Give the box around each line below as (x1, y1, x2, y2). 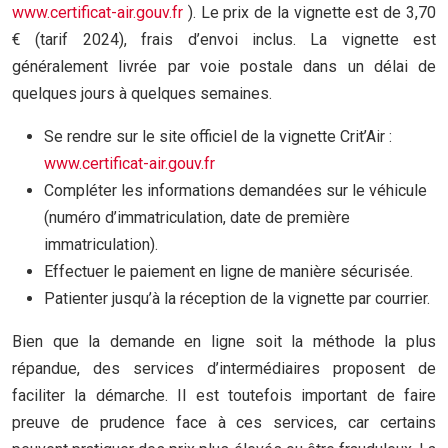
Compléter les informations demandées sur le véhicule (44, 181, 427, 200)
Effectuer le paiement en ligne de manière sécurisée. (44, 262, 413, 281)
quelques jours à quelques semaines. (12, 84, 272, 103)
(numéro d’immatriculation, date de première (44, 208, 350, 227)
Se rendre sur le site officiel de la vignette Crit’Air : (44, 127, 392, 146)
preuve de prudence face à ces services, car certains (12, 413, 436, 432)
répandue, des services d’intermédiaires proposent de (12, 359, 436, 378)
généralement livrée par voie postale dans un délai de (12, 57, 436, 76)
